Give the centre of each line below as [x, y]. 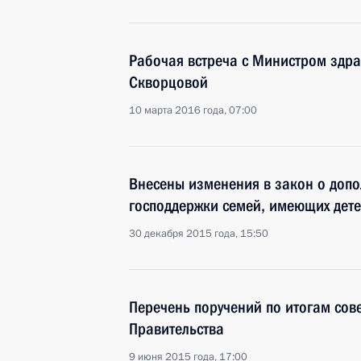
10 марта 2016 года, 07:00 [193, 110]
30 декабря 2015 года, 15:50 [199, 234]
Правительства [176, 329]
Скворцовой [168, 82]
